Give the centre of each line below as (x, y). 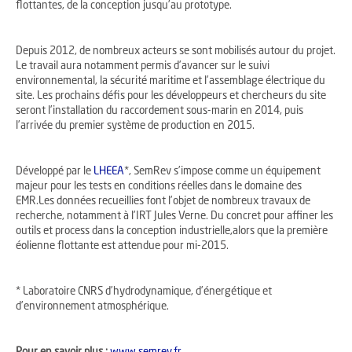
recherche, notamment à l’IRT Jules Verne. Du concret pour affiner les (174, 217)
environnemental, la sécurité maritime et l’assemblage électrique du (170, 82)
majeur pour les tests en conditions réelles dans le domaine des (159, 187)
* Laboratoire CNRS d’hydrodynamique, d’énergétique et (144, 292)
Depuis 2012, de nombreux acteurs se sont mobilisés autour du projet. (176, 52)
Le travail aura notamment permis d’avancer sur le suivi (143, 67)
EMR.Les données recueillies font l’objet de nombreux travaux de (163, 202)
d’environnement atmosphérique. (92, 307)
